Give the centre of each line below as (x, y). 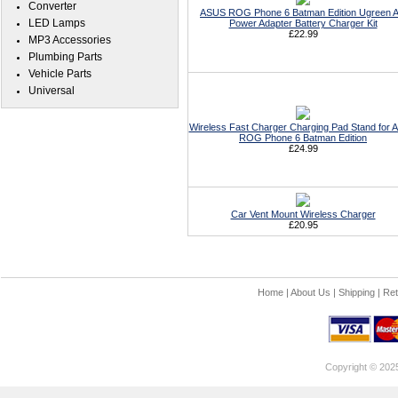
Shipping (356, 292)
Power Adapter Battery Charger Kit (303, 23)
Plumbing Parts (65, 57)
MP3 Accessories (70, 40)
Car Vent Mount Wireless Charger (303, 214)
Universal (52, 91)
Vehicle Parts (60, 74)
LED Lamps (57, 23)
